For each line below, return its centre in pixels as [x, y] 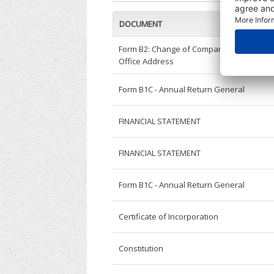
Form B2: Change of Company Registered [194, 49]
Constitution [141, 249]
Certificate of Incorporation [169, 217]
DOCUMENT [141, 24]
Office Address [146, 61]
